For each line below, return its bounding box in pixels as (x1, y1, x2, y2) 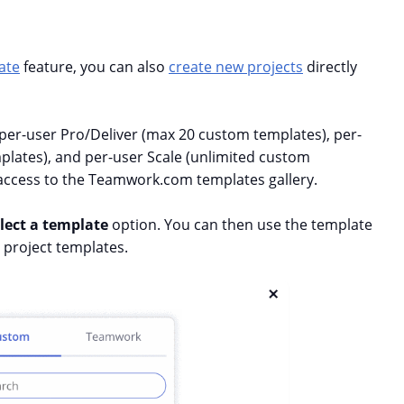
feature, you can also (20, 57, 165, 78)
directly (307, 57, 357, 78)
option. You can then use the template (112, 215, 372, 235)
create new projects (169, 57, 303, 78)
